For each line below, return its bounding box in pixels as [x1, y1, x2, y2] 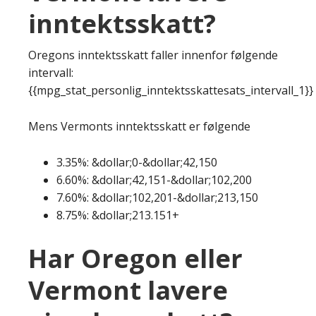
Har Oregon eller [28, 241, 243, 276]
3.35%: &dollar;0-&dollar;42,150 [56, 154, 217, 170]
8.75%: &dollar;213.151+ [56, 207, 179, 223]
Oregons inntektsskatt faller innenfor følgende [28, 47, 278, 63]
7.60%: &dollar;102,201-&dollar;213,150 [56, 189, 258, 205]
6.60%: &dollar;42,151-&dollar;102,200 [56, 171, 252, 188]
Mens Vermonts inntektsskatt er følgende [28, 118, 250, 134]
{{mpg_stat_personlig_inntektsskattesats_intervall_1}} [28, 82, 313, 98]
